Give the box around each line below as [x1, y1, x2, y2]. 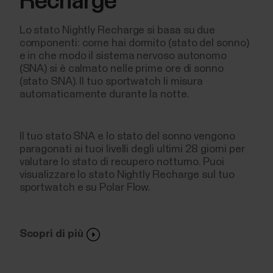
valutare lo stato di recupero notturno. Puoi [19, 157, 224, 168]
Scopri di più [19, 229, 83, 240]
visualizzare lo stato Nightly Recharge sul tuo [19, 169, 235, 181]
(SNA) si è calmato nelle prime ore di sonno [19, 63, 224, 75]
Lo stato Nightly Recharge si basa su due [19, 25, 216, 37]
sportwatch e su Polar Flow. [19, 182, 151, 194]
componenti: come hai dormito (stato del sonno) [19, 38, 249, 49]
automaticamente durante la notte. [19, 89, 190, 101]
